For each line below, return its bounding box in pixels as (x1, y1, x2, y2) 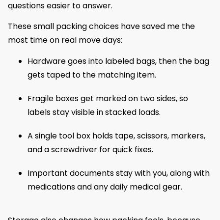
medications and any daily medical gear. (27, 181, 182, 192)
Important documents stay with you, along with (27, 167, 210, 179)
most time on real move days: (8, 34, 122, 46)
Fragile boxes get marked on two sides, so (27, 92, 188, 104)
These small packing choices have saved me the (8, 21, 195, 32)
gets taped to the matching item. (27, 69, 156, 81)
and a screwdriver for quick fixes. (27, 143, 153, 155)
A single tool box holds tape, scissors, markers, (27, 130, 205, 141)
